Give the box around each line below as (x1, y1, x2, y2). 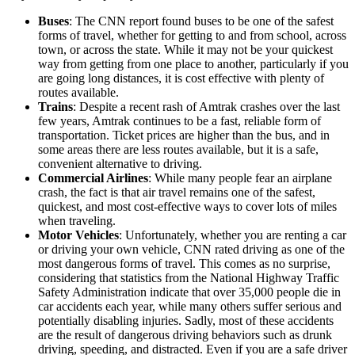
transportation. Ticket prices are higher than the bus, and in (38, 128, 330, 143)
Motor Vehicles (38, 228, 119, 242)
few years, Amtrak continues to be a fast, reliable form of (38, 114, 321, 128)
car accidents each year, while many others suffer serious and (38, 300, 342, 314)
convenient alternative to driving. (38, 157, 202, 171)
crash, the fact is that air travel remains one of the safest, (38, 185, 315, 200)
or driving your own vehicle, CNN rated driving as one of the (38, 242, 345, 257)
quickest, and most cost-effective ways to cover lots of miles (38, 200, 337, 214)
